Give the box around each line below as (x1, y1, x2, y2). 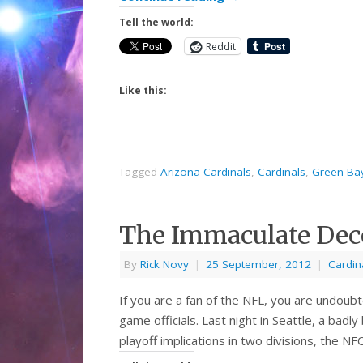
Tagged (119, 164, 160, 180)
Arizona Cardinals (160, 164, 251, 180)
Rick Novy (140, 257, 189, 272)
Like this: (119, 83, 167, 98)
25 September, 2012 (206, 257, 311, 272)
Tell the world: (119, 15, 194, 30)
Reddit (206, 39, 236, 53)
